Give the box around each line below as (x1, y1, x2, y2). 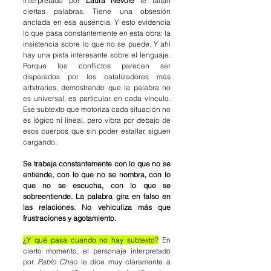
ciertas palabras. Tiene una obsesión (23, 7, 171, 16)
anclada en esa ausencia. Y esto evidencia (23, 18, 171, 27)
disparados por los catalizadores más (23, 72, 171, 82)
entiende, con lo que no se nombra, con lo (23, 170, 171, 180)
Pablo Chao (37, 257, 78, 267)
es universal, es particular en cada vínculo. (23, 94, 171, 103)
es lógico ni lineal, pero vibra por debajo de (23, 116, 171, 125)
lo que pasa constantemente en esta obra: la (23, 28, 171, 38)
